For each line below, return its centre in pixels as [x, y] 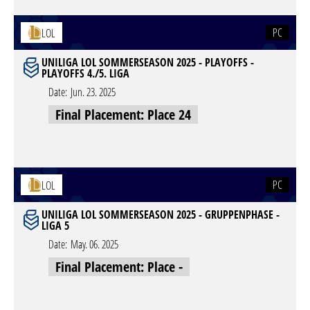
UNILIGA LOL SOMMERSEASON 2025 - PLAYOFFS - [148, 62]
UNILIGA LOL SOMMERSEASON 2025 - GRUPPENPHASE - [161, 215]
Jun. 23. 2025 [93, 92]
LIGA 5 [55, 226]
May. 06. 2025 [94, 244]
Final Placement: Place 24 [123, 115]
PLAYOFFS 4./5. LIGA [85, 73]
